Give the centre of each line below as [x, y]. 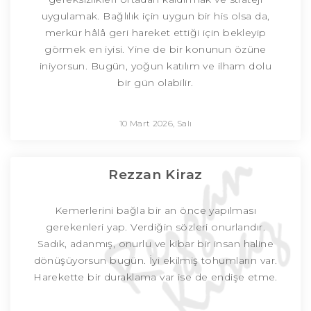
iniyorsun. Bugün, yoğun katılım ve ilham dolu [155, 66]
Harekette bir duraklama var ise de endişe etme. [155, 277]
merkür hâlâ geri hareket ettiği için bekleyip [155, 33]
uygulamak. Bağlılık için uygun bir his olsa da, [155, 16]
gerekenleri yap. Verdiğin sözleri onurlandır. [155, 227]
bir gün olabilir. [155, 83]
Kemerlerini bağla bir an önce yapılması [155, 211]
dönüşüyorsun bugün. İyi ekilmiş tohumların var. [155, 261]
